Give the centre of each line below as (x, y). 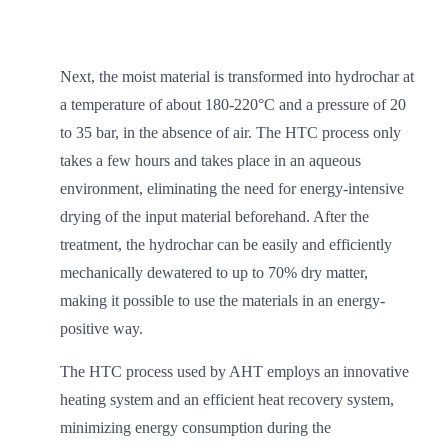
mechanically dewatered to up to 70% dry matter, (214, 272)
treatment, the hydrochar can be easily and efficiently (226, 244)
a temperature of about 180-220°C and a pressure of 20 (233, 104)
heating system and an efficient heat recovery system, (227, 399)
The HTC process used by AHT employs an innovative (234, 371)
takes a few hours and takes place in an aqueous (210, 160)
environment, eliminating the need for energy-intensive (232, 188)
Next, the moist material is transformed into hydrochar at (237, 76)
